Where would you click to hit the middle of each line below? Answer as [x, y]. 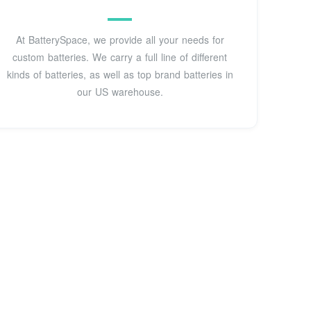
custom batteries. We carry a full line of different [120, 57]
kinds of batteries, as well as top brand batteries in [120, 74]
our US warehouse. [120, 91]
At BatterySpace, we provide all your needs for [120, 39]
